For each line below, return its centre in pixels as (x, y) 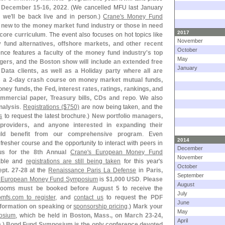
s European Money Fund (126, 152)
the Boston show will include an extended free (96, 62)
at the (38, 170)
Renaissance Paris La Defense (92, 170)
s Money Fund (142, 17)
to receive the (141, 188)
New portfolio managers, (127, 116)
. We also (149, 98)
